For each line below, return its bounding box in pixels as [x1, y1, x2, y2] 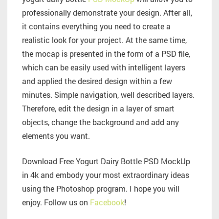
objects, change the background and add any [22, 117, 179, 128]
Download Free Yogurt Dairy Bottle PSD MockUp [22, 156, 190, 167]
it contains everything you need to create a [22, 21, 171, 32]
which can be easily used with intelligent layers [22, 62, 185, 73]
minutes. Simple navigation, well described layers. [22, 89, 195, 100]
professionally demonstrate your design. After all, [22, 7, 192, 18]
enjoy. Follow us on [22, 197, 90, 208]
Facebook [90, 197, 124, 208]
